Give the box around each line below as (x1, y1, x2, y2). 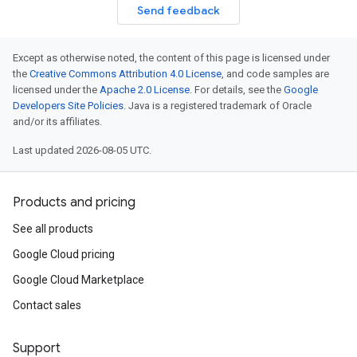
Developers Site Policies (13, 100, 124, 112)
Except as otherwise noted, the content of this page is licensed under (13, 52, 330, 64)
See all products (13, 222, 93, 235)
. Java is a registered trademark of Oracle (124, 100, 312, 112)
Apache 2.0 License (100, 84, 190, 96)
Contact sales (13, 299, 81, 312)
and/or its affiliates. (13, 116, 102, 127)
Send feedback (137, 3, 220, 18)
